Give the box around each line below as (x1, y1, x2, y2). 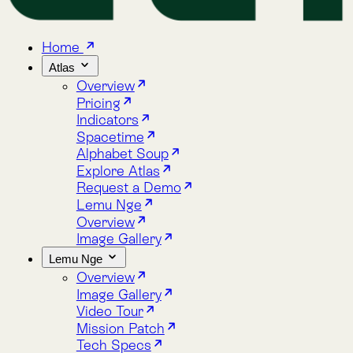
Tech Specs (69, 274, 138, 289)
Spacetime (69, 85, 132, 100)
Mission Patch (69, 259, 150, 274)
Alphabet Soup (69, 100, 154, 115)
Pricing (69, 54, 110, 69)
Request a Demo (69, 131, 165, 147)
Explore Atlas (69, 116, 146, 131)
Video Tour (69, 243, 131, 258)
